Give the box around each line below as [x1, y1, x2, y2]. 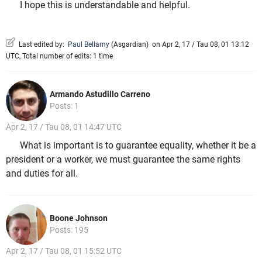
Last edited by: [15, 40, 68, 49]
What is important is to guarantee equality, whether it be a [20, 139, 256, 151]
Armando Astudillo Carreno [50, 89, 150, 99]
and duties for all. [6, 167, 78, 179]
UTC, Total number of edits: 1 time [6, 52, 113, 61]
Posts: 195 [50, 225, 88, 235]
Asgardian [113, 40, 146, 49]
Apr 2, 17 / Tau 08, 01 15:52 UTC [6, 246, 122, 256]
